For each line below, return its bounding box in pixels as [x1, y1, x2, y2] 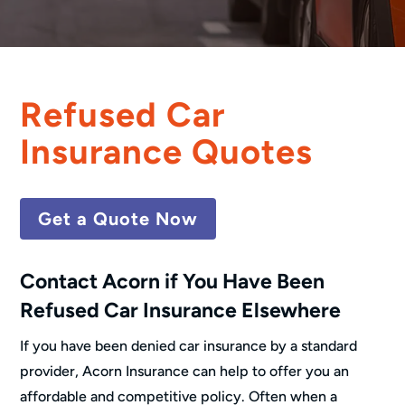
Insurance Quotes [20, 130, 314, 173]
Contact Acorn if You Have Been [20, 268, 325, 294]
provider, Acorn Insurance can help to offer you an [20, 362, 350, 380]
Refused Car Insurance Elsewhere [20, 297, 342, 323]
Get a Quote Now [38, 207, 199, 230]
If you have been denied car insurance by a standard [20, 336, 358, 354]
